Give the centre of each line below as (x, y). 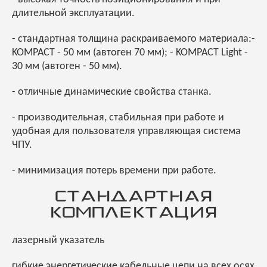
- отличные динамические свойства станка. (113, 92)
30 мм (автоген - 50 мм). (68, 67)
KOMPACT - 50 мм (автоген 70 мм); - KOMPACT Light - (130, 53)
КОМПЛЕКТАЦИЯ (133, 214)
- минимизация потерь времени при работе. (117, 171)
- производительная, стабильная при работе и (118, 118)
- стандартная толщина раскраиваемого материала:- (133, 39)
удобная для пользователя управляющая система (126, 132)
